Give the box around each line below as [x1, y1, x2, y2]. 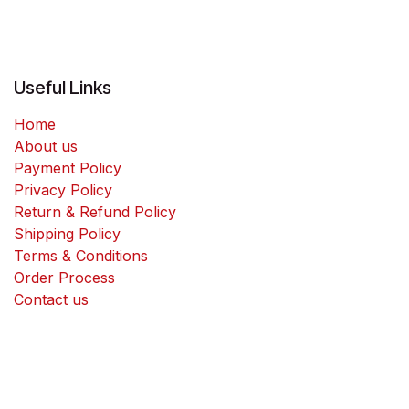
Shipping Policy [14, 225, 121, 244]
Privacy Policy [14, 181, 112, 200]
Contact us [14, 290, 89, 309]
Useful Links [14, 77, 111, 100]
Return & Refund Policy [14, 203, 176, 222]
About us [14, 137, 78, 156]
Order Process [14, 268, 115, 288]
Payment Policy [14, 159, 121, 178]
